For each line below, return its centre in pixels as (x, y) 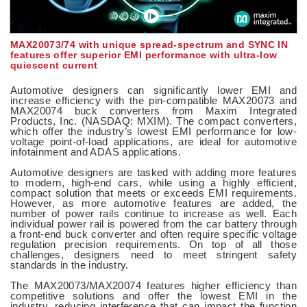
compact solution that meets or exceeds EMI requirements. (153, 193)
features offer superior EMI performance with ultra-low (144, 54)
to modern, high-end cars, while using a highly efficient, (153, 182)
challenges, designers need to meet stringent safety (153, 254)
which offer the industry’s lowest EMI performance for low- (153, 131)
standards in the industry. (70, 265)
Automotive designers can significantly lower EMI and (153, 90)
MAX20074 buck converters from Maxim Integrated (153, 110)
